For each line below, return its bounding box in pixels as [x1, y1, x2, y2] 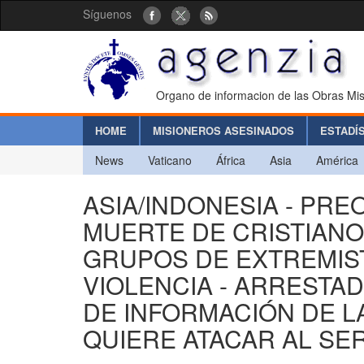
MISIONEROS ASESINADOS [153, 122, 294, 138]
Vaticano [148, 151, 192, 168]
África [216, 151, 245, 168]
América [316, 151, 358, 168]
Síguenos [83, 6, 132, 22]
